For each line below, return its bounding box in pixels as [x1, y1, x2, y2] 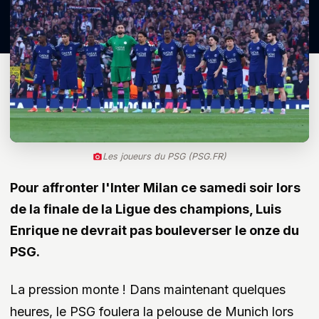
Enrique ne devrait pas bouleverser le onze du [10, 223, 299, 239]
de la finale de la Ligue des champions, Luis [10, 202, 281, 217]
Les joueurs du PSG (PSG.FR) [103, 151, 226, 162]
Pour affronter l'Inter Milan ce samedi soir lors [10, 180, 300, 196]
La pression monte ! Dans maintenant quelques [10, 282, 286, 298]
